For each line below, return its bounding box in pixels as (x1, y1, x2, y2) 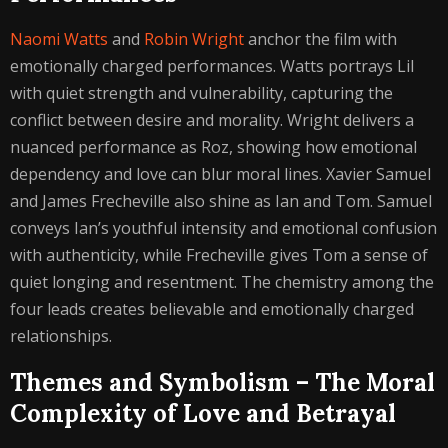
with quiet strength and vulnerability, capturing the (10, 82, 393, 104)
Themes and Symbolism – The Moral (10, 367, 435, 398)
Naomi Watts (10, 28, 108, 50)
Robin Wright (144, 28, 244, 50)
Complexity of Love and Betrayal (10, 398, 396, 429)
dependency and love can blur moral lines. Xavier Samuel (10, 163, 431, 185)
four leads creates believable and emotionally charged (10, 298, 414, 320)
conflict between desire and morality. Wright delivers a (10, 109, 414, 131)
